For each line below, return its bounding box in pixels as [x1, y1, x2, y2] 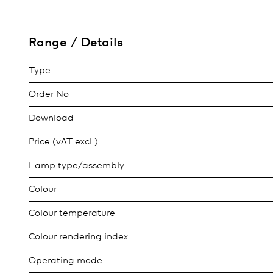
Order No [29, 90, 69, 99]
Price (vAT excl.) [29, 138, 98, 146]
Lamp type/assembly [29, 161, 124, 170]
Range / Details [29, 37, 123, 49]
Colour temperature [29, 209, 115, 218]
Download [29, 114, 74, 122]
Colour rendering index [29, 233, 128, 241]
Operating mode [29, 257, 102, 265]
